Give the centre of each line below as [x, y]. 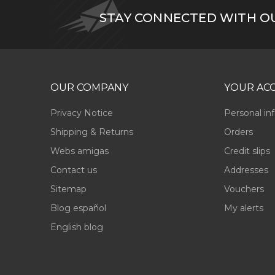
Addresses [246, 170]
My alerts [243, 208]
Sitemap [68, 189]
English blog [77, 227]
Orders [238, 132]
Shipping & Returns [92, 132]
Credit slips [247, 151]
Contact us [74, 170]
